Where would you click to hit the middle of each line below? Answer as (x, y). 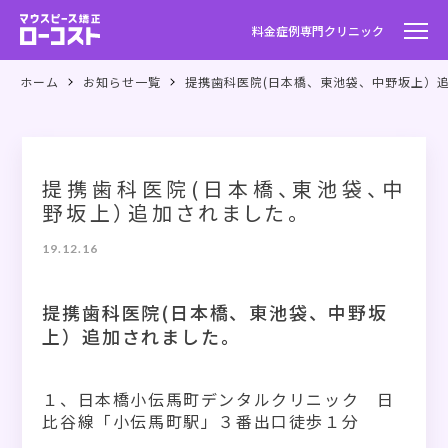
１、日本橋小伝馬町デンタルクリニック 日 (218, 399)
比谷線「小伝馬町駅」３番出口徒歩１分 (201, 421)
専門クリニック (342, 30)
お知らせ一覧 (122, 81)
